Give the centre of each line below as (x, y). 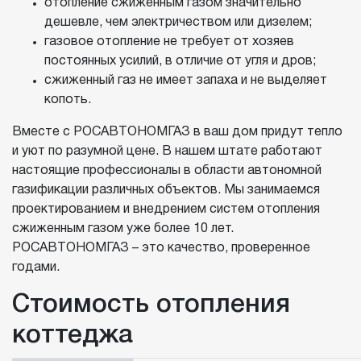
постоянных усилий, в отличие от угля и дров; (180, 62)
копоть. (68, 100)
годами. (36, 268)
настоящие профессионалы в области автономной (167, 171)
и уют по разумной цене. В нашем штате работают (167, 152)
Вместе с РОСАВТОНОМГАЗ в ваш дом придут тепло (177, 133)
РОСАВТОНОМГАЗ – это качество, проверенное (161, 249)
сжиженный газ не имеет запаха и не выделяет (186, 81)
